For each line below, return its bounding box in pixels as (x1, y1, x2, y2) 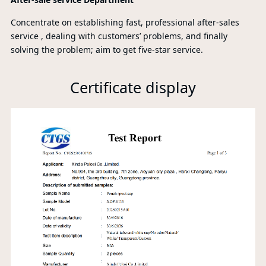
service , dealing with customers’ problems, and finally (10, 30, 227, 42)
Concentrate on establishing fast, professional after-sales (10, 17, 239, 28)
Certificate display (70, 77, 196, 98)
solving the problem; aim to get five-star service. (10, 44, 203, 56)
